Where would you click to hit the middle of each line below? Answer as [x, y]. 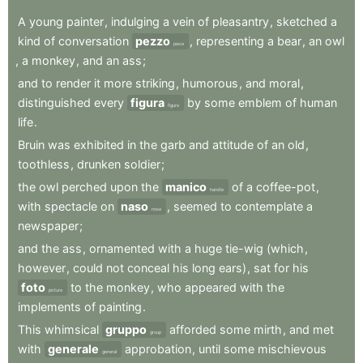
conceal [148, 268]
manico [186, 187]
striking [155, 83]
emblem [260, 103]
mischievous [292, 349]
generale [73, 349]
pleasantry [241, 22]
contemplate [269, 207]
